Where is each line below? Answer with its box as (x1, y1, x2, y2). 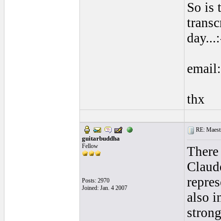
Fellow (81, 143, 98, 149)
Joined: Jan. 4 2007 (81, 184, 127, 191)
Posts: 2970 (81, 177, 110, 184)
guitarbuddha (81, 135, 120, 142)
